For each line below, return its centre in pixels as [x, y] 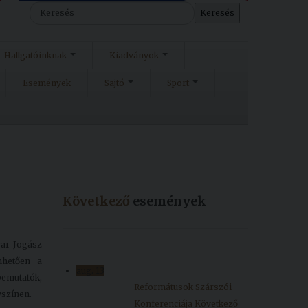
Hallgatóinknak [35, 55]
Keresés [47, 9]
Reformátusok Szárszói [183, 287]
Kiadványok [134, 55]
